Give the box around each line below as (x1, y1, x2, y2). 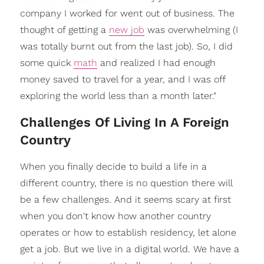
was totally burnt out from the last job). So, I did (19, 40, 233, 52)
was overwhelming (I (144, 24, 238, 35)
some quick (19, 57, 74, 68)
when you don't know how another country (19, 210, 211, 222)
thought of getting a (19, 24, 109, 35)
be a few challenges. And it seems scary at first (19, 193, 231, 205)
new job (108, 24, 144, 35)
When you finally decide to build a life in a (19, 160, 207, 172)
